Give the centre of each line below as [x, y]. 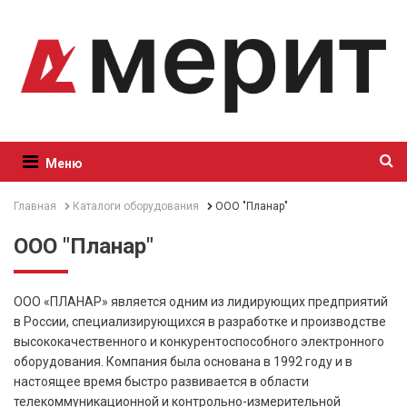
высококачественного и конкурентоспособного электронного [199, 342]
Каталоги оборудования [136, 207]
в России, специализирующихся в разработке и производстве [200, 322]
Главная [35, 207]
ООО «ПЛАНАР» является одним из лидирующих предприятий [201, 302]
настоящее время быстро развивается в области [161, 382]
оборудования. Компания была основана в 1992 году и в [183, 362]
